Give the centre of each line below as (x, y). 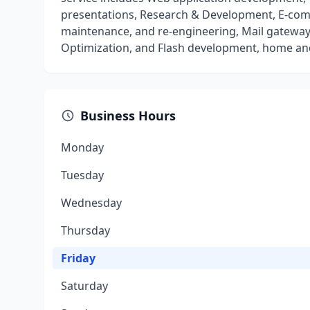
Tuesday (82, 175)
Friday (78, 258)
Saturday (84, 286)
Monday (82, 147)
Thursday (85, 230)
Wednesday (91, 203)
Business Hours (128, 116)
